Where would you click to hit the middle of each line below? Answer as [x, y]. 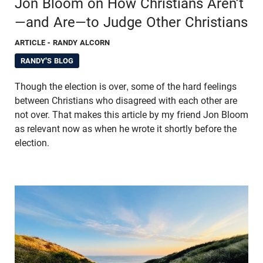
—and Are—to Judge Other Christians [131, 23]
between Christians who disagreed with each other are [126, 101]
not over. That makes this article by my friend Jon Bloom [131, 115]
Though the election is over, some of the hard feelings [126, 87]
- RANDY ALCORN [79, 43]
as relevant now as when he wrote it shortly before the [126, 129]
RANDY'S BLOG [47, 61]
